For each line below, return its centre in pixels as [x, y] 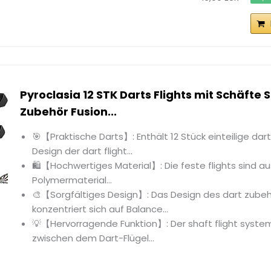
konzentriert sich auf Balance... [100, 209]
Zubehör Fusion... [69, 112]
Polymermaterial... [72, 180]
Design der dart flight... [83, 151]
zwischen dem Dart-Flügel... [93, 238]
